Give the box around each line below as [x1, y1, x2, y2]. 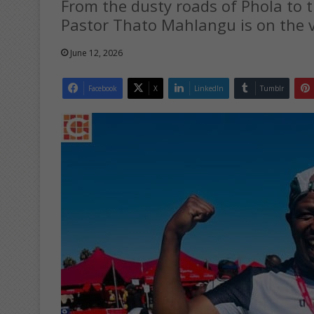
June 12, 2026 [70, 46, 123, 59]
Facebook [88, 83, 117, 93]
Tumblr [260, 83, 284, 93]
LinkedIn [194, 83, 224, 93]
